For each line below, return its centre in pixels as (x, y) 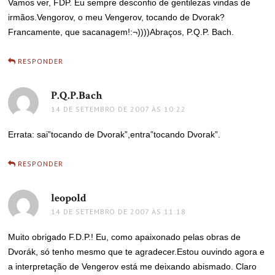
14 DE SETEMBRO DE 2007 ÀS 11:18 (119, 211)
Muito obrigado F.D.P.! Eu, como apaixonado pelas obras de (125, 237)
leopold (69, 198)
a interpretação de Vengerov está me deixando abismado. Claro (133, 266)
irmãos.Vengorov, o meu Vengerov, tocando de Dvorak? (117, 17)
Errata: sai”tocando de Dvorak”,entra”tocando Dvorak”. (114, 134)
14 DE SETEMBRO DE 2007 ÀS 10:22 (119, 109)
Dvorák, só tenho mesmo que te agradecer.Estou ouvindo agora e (137, 252)
